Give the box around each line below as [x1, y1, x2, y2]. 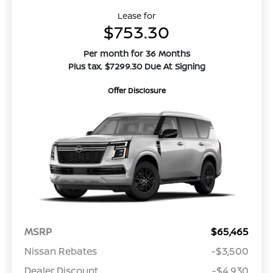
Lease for [117, 10, 156, 22]
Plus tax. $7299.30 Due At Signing [68, 60, 205, 73]
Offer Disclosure [107, 85, 166, 96]
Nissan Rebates [24, 244, 97, 258]
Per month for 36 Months [83, 48, 190, 60]
